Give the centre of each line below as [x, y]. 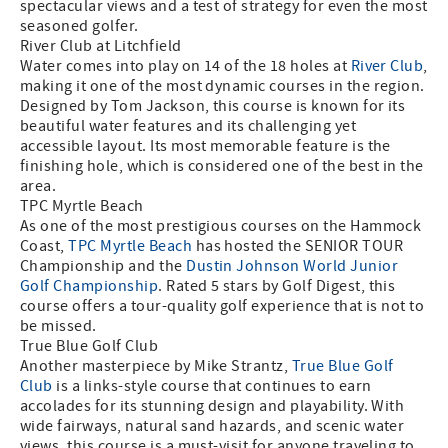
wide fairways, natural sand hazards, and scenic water [212, 426]
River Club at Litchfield [101, 46]
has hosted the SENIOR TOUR [298, 246]
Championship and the [103, 266]
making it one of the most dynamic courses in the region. [222, 86]
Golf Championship [89, 286]
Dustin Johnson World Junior [292, 266]
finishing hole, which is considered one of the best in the [222, 166]
